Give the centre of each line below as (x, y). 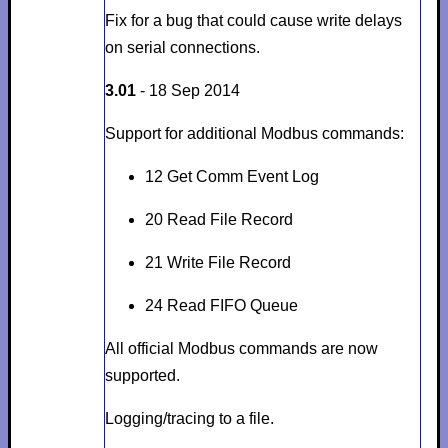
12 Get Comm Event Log (231, 176)
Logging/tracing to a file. (189, 418)
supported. (142, 375)
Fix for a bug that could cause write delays (253, 20)
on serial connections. (182, 47)
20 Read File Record (218, 219)
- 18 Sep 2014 (187, 90)
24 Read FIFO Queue (221, 305)
